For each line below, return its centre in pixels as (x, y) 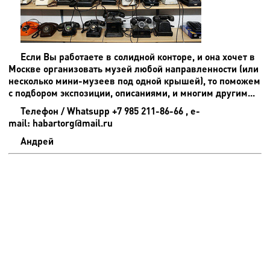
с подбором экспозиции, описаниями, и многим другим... (132, 92)
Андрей (37, 140)
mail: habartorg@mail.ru (61, 122)
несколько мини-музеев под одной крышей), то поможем (134, 80)
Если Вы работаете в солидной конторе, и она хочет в (138, 56)
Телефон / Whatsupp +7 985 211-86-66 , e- (110, 110)
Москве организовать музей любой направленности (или (133, 68)
